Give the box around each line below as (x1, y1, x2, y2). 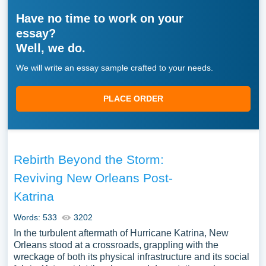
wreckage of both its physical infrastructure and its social (13, 252, 249, 262)
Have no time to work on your (15, 12, 183, 25)
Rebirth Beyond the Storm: (13, 153, 164, 166)
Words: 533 (13, 213, 57, 222)
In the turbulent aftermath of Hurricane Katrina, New (13, 228, 229, 238)
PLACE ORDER (103, 94, 163, 103)
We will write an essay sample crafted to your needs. (15, 63, 213, 72)
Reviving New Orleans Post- (13, 171, 173, 185)
